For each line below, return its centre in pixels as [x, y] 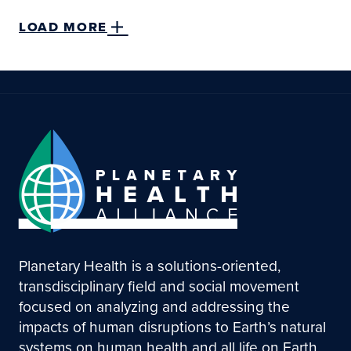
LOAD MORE [63, 27]
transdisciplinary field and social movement [159, 286]
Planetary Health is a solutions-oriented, [149, 266]
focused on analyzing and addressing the [154, 306]
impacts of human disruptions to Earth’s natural [172, 327]
